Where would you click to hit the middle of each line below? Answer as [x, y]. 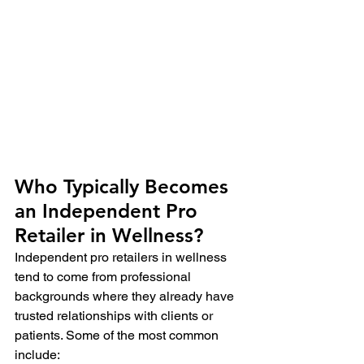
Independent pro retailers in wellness [122, 257]
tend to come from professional [104, 276]
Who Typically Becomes [124, 186]
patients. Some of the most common [118, 335]
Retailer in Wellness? [109, 235]
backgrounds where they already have [126, 296]
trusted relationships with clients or [115, 315]
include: [37, 354]
